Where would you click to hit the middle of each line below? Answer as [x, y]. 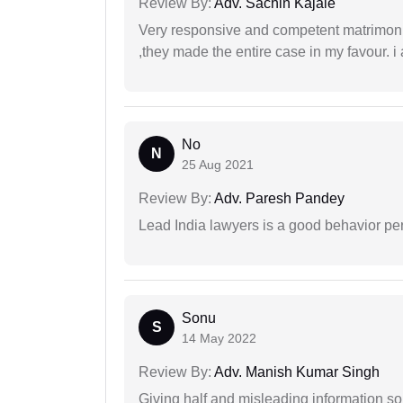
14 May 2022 [219, 339]
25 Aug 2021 [218, 165]
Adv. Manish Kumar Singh [296, 372]
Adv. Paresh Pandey [278, 199]
